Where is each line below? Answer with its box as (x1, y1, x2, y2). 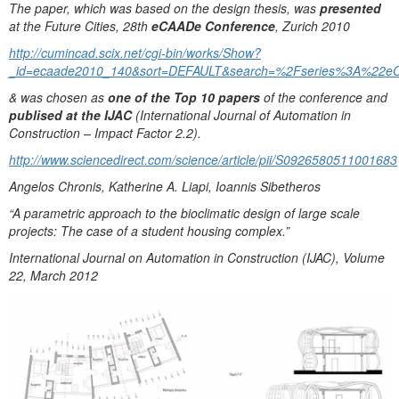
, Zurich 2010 (275, 17, 350, 36)
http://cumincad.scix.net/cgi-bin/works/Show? (9, 44, 261, 62)
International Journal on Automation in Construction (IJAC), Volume (9, 248, 385, 267)
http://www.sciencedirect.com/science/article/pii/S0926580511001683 (9, 151, 397, 169)
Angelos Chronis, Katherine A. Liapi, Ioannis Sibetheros (9, 177, 321, 196)
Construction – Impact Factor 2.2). (9, 124, 201, 142)
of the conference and (264, 88, 387, 107)
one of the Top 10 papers (108, 88, 264, 107)
